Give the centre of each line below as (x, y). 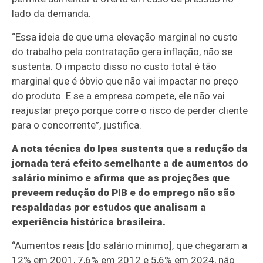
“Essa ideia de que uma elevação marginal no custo (125, 37)
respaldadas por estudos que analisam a (109, 208)
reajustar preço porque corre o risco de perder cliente (130, 111)
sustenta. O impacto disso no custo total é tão (114, 67)
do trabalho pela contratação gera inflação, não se (122, 52)
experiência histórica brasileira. (89, 222)
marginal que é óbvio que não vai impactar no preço (125, 81)
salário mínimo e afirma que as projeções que (121, 178)
